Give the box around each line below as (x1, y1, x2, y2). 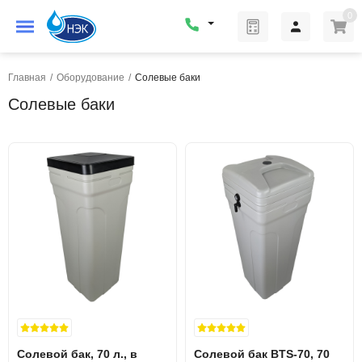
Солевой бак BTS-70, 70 (194, 347, 330, 360)
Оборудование (57, 72, 124, 83)
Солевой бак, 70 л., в (17, 347, 137, 360)
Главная (8, 72, 46, 83)
